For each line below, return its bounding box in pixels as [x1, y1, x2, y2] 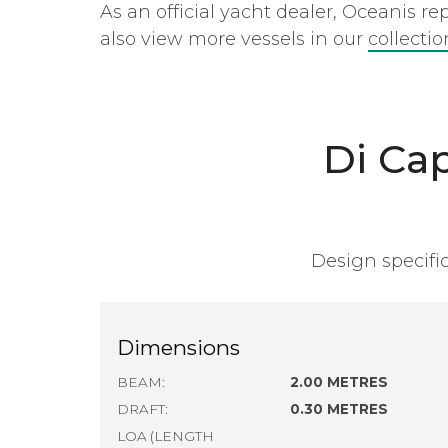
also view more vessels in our [100, 28, 369, 51]
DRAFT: [117, 400, 168, 417]
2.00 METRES [290, 374, 389, 391]
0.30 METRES [290, 400, 389, 417]
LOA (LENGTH [117, 427, 214, 444]
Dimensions [117, 335, 240, 361]
